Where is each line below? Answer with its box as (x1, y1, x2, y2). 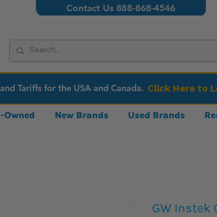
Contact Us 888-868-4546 (66, 2, 176, 14)
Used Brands (128, 109, 186, 121)
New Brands (54, 109, 108, 121)
